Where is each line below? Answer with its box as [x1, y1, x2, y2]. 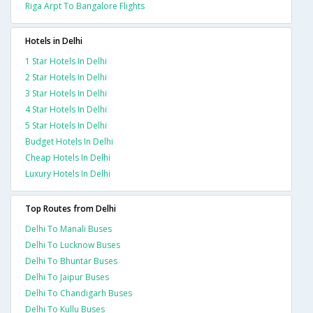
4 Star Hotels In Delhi [25, 103, 107, 116]
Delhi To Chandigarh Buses [25, 287, 132, 300]
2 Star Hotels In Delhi [25, 71, 107, 84]
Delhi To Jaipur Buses [25, 271, 109, 284]
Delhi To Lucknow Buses [25, 239, 120, 252]
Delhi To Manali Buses [25, 223, 112, 235]
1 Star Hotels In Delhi [25, 55, 107, 68]
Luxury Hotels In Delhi [25, 168, 110, 180]
